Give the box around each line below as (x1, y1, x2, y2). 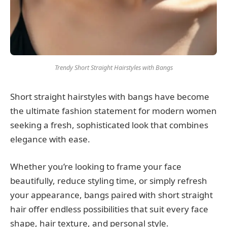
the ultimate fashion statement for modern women (10, 105, 217, 117)
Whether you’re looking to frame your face (10, 161, 181, 173)
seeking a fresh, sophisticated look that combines (10, 119, 208, 131)
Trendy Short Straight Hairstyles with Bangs (54, 63, 173, 72)
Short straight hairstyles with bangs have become (10, 91, 209, 103)
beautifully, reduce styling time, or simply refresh (10, 175, 207, 187)
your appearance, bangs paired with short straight (10, 189, 213, 201)
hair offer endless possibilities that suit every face (10, 203, 208, 215)
